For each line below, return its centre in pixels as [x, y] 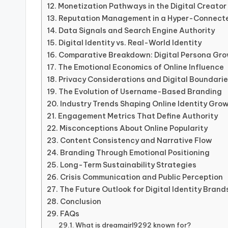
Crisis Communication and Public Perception [141, 177]
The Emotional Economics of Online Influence [141, 67]
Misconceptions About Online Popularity [133, 129]
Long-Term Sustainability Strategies [128, 165]
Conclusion [80, 202]
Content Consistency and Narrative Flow [136, 141]
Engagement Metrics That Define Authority [138, 116]
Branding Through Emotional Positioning [135, 153]
